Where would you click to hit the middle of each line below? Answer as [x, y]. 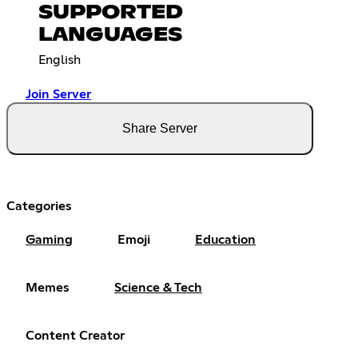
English [60, 60]
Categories [39, 206]
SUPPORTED [111, 12]
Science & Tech [158, 287]
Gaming [49, 239]
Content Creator [75, 335]
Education [225, 239]
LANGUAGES [110, 35]
